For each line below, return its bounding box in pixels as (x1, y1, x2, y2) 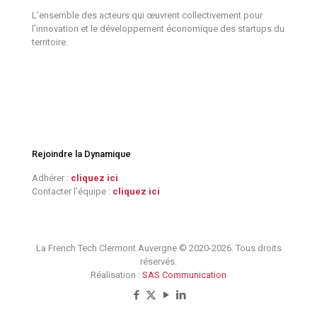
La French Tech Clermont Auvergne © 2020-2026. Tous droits (35, 242, 282, 253)
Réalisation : (91, 269, 142, 280)
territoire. (32, 36, 68, 47)
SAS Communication (142, 269, 226, 280)
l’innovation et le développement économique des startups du (32, 23, 284, 34)
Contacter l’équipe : (32, 185, 113, 197)
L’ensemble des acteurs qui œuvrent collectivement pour (32, 9, 263, 21)
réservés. (140, 255, 177, 267)
